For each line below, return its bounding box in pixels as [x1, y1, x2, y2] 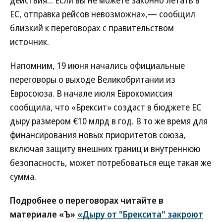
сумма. [10, 170, 36, 182]
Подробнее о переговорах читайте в [10, 194, 164, 206]
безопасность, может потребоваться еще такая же [10, 157, 211, 168]
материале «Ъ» [10, 208, 77, 220]
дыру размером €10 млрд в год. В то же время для [10, 115, 208, 127]
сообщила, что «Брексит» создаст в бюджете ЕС [10, 101, 201, 113]
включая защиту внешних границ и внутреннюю [10, 143, 200, 155]
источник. [10, 36, 49, 48]
